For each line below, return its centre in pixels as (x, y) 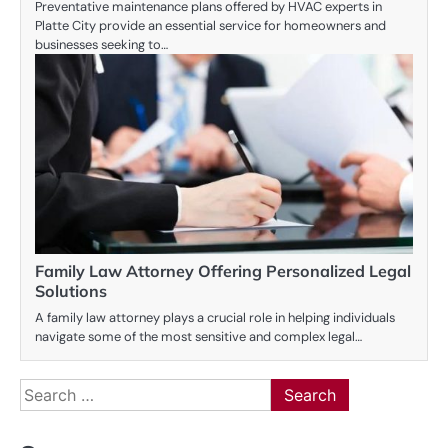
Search (44, 389)
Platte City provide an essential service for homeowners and (210, 25)
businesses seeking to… (101, 44)
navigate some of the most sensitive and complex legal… (198, 336)
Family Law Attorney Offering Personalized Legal (223, 270)
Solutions (71, 290)
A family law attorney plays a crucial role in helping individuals (215, 317)
